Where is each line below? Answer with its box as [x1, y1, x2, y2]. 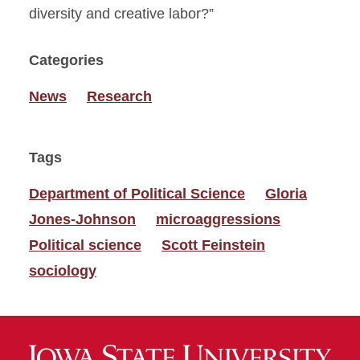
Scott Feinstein [162, 237, 265, 253]
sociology [29, 263, 96, 279]
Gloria [265, 186, 307, 202]
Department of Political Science [29, 186, 245, 202]
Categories [29, 52, 104, 68]
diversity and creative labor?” [29, 6, 214, 22]
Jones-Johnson [29, 211, 136, 227]
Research [87, 88, 152, 104]
